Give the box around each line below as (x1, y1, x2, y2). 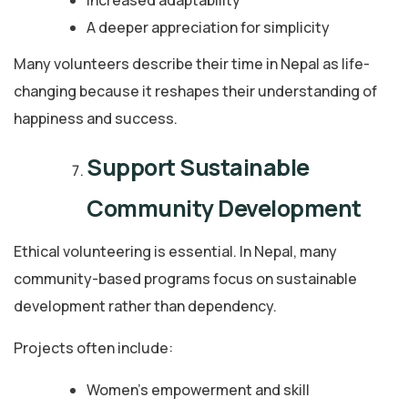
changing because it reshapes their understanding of (14, 80, 377, 101)
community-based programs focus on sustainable (14, 268, 357, 289)
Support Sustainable (87, 150, 310, 183)
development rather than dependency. (14, 295, 277, 316)
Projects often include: (14, 337, 173, 358)
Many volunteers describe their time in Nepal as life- (14, 53, 370, 74)
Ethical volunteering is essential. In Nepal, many (14, 240, 337, 261)
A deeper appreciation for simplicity (87, 16, 330, 37)
